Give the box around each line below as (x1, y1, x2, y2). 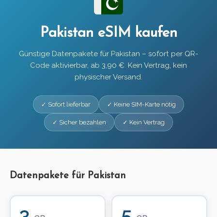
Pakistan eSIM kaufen (40, 26, 177, 41)
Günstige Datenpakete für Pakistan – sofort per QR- (19, 49, 198, 59)
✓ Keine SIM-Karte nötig (107, 101, 176, 108)
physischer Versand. (75, 73, 142, 82)
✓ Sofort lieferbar (41, 101, 91, 108)
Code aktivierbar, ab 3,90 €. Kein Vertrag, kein (30, 61, 187, 70)
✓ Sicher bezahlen (52, 119, 106, 126)
